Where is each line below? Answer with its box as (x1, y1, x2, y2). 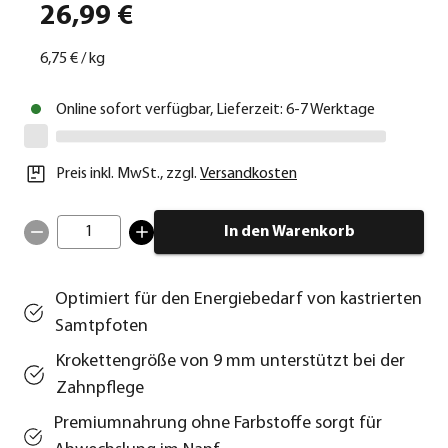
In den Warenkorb (223, 224, 355, 241)
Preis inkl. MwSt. (56, 166, 160, 183)
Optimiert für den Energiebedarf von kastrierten (55, 290, 423, 310)
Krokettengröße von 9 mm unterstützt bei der (56, 352, 406, 372)
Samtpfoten (55, 317, 149, 337)
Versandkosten (200, 166, 297, 183)
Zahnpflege (56, 379, 145, 399)
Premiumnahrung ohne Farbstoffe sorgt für (53, 414, 382, 434)
